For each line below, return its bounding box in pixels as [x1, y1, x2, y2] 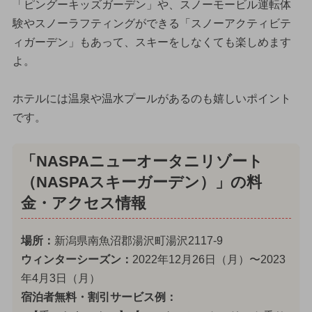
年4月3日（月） [20, 272, 100, 285]
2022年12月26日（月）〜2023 [132, 253, 286, 266]
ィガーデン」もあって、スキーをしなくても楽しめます [12, 36, 291, 48]
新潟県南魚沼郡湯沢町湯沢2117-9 [54, 235, 223, 247]
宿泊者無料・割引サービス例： [20, 291, 177, 304]
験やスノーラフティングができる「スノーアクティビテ [12, 17, 291, 29]
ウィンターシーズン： [20, 253, 132, 266]
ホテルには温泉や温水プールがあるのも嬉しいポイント [12, 92, 291, 104]
